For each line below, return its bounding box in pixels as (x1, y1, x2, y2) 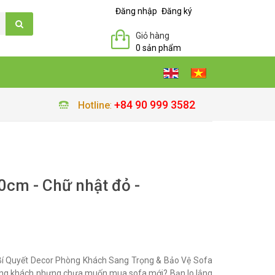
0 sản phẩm (136, 43, 181, 53)
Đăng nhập (115, 6, 157, 16)
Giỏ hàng (136, 31, 169, 41)
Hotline (77, 99, 110, 111)
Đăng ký (161, 6, 192, 16)
